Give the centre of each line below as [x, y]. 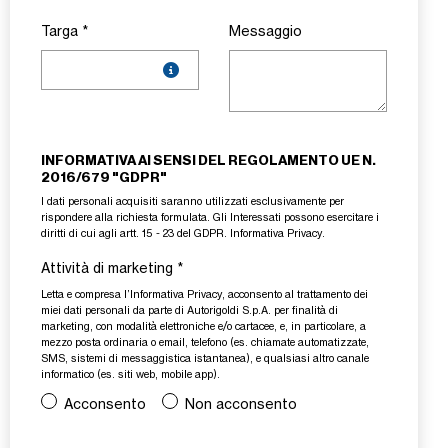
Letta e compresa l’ [85, 295]
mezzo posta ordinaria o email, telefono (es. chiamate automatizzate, [205, 343]
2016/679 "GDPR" [104, 178]
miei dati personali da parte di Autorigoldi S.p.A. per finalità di [189, 311]
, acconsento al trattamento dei [295, 295]
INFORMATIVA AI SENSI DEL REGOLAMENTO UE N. [208, 161]
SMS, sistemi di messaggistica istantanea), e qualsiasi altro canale [205, 359]
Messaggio [265, 31]
